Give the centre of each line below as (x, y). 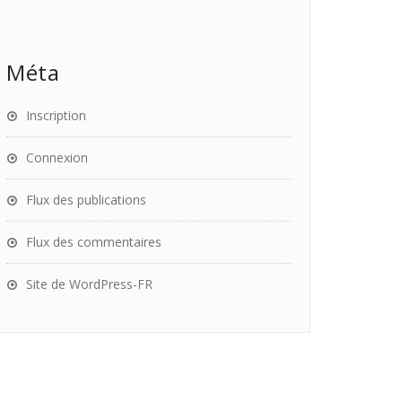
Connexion (57, 157)
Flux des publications (86, 200)
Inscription (56, 115)
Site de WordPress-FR (89, 284)
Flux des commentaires (94, 242)
